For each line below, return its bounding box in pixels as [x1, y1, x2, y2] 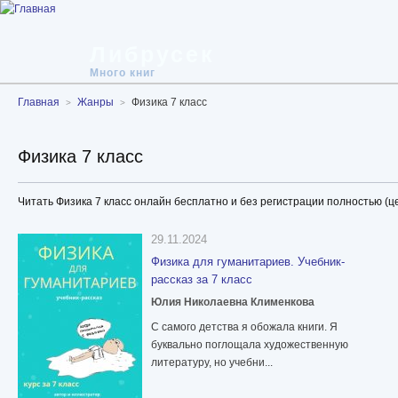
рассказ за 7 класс [151, 273, 252, 287]
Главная [18, 96, 60, 108]
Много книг [90, 67, 155, 79]
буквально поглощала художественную [151, 338, 348, 352]
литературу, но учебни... [151, 356, 273, 370]
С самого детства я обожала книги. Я [151, 321, 338, 334]
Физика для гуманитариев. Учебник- [151, 255, 345, 269]
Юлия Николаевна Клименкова [151, 296, 314, 309]
